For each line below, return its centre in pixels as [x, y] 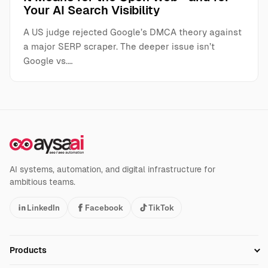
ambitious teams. [42, 182]
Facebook [104, 208]
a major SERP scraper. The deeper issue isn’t [119, 47]
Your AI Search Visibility [92, 10]
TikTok [161, 208]
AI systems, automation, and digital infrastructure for [112, 170]
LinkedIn [43, 208]
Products [28, 250]
